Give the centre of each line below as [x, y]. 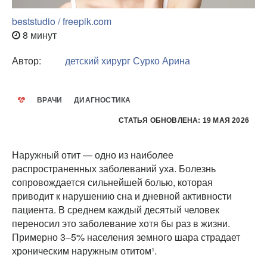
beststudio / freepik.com [62, 21]
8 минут [38, 35]
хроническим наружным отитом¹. [84, 250]
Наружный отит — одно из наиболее [93, 154]
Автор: [27, 60]
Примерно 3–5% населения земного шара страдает [126, 237]
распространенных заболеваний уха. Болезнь [114, 168]
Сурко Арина [162, 60]
